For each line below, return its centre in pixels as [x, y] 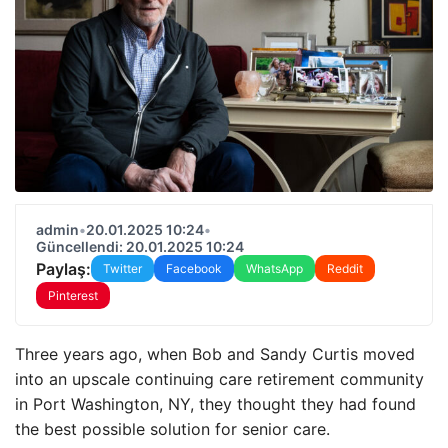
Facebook [194, 268]
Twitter [122, 268]
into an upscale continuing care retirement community [219, 379]
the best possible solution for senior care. [172, 429]
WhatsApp [274, 268]
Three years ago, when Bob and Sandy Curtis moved [215, 354]
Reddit [345, 268]
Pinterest [73, 295]
